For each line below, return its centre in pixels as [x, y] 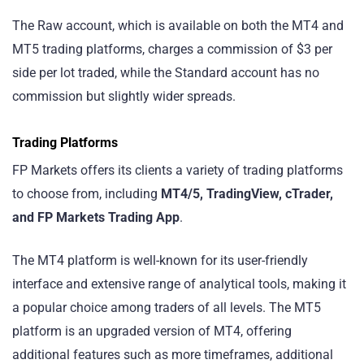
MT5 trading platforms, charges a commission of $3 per [172, 50]
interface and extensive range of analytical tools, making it [179, 284]
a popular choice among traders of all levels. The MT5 [167, 307]
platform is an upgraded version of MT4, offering [152, 331]
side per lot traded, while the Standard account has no [166, 73]
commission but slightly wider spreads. [124, 97]
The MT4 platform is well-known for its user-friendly [160, 260]
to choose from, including [87, 194]
